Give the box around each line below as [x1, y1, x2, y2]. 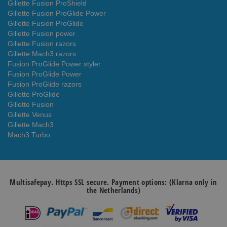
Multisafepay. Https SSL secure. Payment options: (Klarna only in [10, 177, 217, 187]
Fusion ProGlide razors [8, 80, 82, 89]
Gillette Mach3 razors [8, 50, 76, 58]
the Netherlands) [86, 185, 141, 196]
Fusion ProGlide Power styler [8, 60, 101, 68]
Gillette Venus [8, 110, 52, 119]
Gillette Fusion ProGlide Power [8, 9, 106, 18]
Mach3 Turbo [8, 131, 50, 139]
